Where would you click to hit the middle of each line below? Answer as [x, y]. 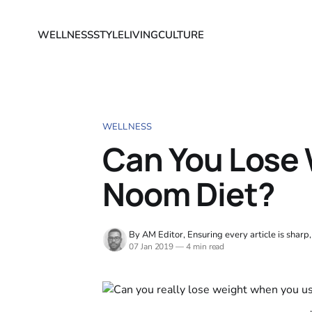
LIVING [141, 35]
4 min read [204, 247]
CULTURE [181, 35]
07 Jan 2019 [151, 247]
